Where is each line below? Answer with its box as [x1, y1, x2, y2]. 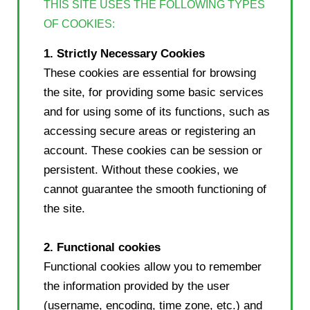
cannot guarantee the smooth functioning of [44, 182, 266, 196]
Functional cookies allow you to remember [44, 259, 262, 273]
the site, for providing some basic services [44, 85, 264, 99]
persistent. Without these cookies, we [44, 163, 238, 176]
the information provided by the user [44, 279, 230, 293]
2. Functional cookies [44, 240, 161, 254]
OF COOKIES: [44, 17, 115, 30]
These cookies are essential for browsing [44, 66, 256, 80]
